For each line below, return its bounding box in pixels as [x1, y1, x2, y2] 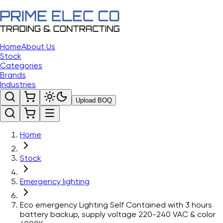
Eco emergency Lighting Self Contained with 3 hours [20, 200, 212, 210]
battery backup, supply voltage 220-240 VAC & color [20, 210, 216, 219]
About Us [21, 42, 55, 51]
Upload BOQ [76, 97, 112, 104]
